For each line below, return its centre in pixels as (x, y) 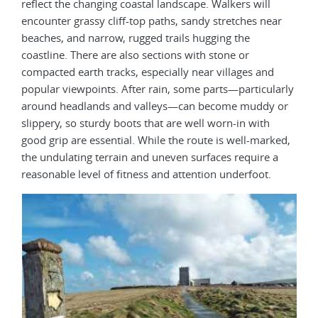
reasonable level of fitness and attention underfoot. (146, 174)
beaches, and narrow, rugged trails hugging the (136, 37)
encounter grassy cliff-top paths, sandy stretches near (152, 20)
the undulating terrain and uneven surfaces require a (150, 157)
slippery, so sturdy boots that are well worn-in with (146, 122)
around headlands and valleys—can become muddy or (155, 105)
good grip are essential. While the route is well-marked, (156, 139)
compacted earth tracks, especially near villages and (148, 71)
